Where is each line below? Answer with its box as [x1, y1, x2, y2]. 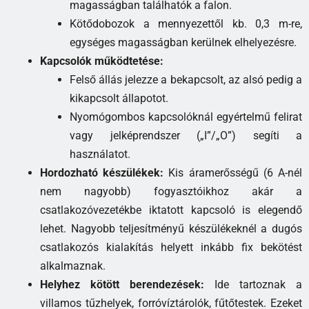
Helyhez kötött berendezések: [40, 278, 204, 292]
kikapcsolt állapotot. [70, 92, 169, 106]
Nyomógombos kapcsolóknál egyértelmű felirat [70, 110, 302, 124]
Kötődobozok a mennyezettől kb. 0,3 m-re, [70, 17, 302, 31]
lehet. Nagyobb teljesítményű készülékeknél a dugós [40, 222, 302, 236]
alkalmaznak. [40, 259, 106, 273]
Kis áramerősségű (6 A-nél [163, 166, 303, 180]
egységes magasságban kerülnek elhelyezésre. [70, 36, 297, 50]
